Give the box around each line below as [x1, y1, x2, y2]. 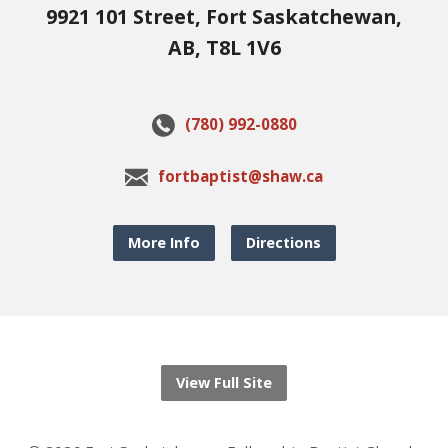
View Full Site [176, 372, 272, 392]
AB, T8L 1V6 [167, 34, 281, 62]
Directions [245, 232, 321, 252]
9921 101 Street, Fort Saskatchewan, [46, 3, 402, 31]
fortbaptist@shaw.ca [158, 165, 323, 186]
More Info [127, 232, 200, 252]
